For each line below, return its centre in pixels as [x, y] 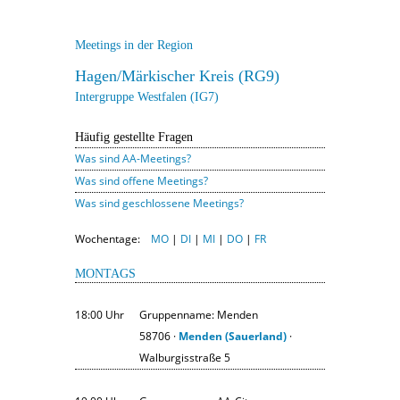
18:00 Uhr [100, 314]
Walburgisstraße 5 [185, 357]
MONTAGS [105, 273]
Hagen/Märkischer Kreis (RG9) [177, 75]
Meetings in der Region [134, 45]
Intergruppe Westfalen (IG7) [147, 96]
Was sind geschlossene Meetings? [159, 203]
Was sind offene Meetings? [142, 180]
